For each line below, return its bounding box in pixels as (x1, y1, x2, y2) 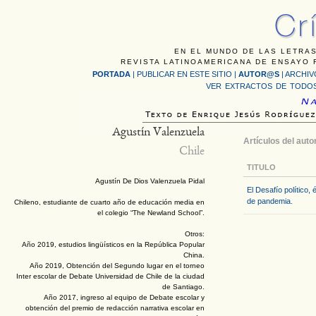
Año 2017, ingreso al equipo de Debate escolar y (44, 293, 205, 301)
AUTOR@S (238, 70, 279, 78)
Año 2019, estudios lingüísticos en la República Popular (22, 241, 205, 248)
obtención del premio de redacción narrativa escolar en (25, 304, 205, 312)
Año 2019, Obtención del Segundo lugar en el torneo (30, 262, 205, 269)
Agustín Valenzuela (112, 126, 205, 139)
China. (183, 251, 205, 259)
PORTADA (92, 70, 130, 78)
